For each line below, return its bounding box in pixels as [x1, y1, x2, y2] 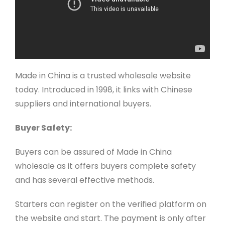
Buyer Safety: [15, 122, 72, 134]
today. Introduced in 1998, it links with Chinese [15, 84, 192, 96]
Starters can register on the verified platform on [15, 198, 206, 210]
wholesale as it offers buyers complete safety [15, 160, 196, 172]
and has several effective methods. [15, 174, 154, 186]
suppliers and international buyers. [15, 98, 151, 110]
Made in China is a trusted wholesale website [15, 70, 191, 82]
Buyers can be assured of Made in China [15, 146, 172, 158]
